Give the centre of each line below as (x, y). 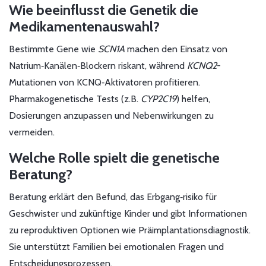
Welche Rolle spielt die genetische (114, 158)
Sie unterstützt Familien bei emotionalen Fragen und (116, 247)
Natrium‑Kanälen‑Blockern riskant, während (98, 66)
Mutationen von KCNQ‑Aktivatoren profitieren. (104, 83)
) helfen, (193, 99)
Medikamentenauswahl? (84, 27)
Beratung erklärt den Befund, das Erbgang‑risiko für (113, 197)
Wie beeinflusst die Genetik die (104, 10)
